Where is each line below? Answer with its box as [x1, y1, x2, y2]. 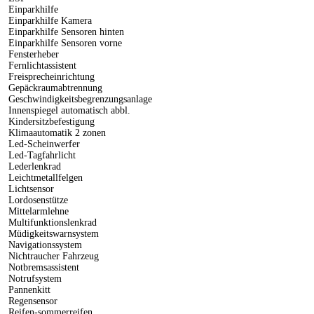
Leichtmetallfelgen [6, 172, 83, 183]
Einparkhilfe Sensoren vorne [6, 37, 122, 48]
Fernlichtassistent [6, 60, 76, 71]
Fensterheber [6, 48, 59, 60]
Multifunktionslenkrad [6, 217, 97, 228]
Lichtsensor [6, 183, 54, 194]
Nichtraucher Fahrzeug [6, 250, 99, 261]
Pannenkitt [6, 284, 50, 295]
